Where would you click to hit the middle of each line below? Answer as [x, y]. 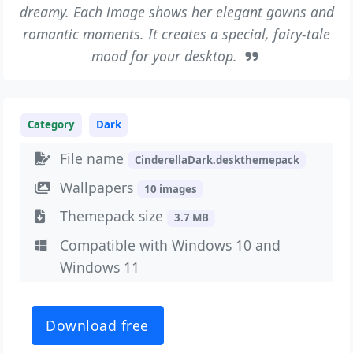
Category [52, 124]
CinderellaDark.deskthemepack [217, 160]
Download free [98, 325]
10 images [170, 189]
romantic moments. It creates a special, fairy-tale [176, 33]
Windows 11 [100, 268]
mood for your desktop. [167, 56]
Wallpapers [99, 187]
